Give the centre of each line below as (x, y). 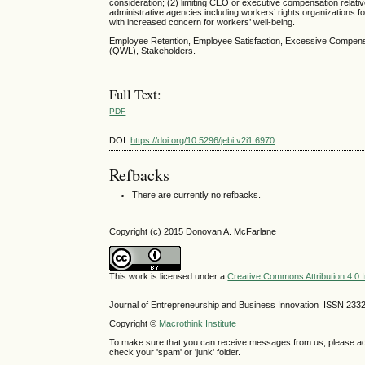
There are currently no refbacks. (197, 195)
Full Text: (136, 95)
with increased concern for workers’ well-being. (204, 22)
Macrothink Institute (198, 324)
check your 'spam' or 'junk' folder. (175, 352)
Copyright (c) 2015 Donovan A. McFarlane (193, 231)
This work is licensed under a (169, 276)
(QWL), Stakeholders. (153, 51)
